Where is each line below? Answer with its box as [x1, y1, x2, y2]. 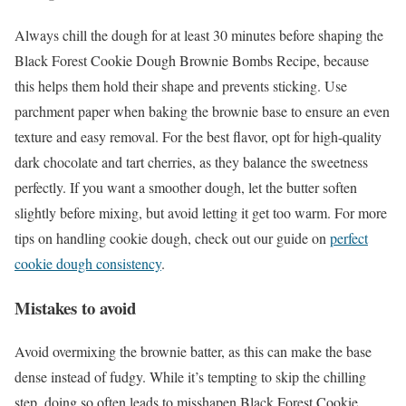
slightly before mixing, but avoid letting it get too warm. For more [14, 202, 387, 222]
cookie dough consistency [14, 253, 161, 273]
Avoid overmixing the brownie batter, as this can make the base [14, 342, 372, 362]
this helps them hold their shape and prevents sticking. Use [14, 75, 347, 95]
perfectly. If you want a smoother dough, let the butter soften [14, 177, 357, 197]
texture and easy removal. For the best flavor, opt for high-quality [14, 126, 382, 146]
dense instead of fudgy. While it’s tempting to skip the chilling [14, 367, 366, 387]
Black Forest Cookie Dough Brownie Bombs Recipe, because [14, 50, 369, 70]
